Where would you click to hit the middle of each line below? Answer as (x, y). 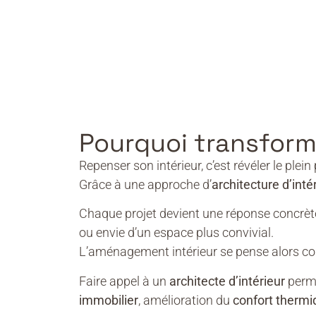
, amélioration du (186, 300)
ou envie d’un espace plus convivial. (176, 233)
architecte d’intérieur (227, 281)
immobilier (109, 300)
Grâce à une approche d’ (145, 184)
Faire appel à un (124, 281)
